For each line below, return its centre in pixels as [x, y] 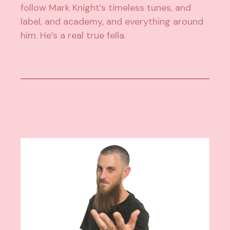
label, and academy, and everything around [112, 22]
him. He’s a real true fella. [73, 36]
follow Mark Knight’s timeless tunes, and [106, 8]
